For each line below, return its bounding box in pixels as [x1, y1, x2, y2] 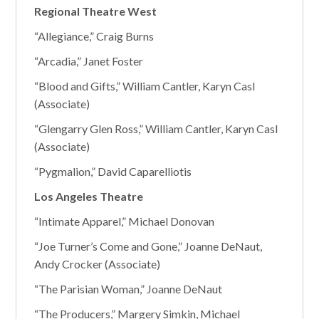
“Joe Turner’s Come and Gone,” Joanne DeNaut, [34, 239, 263, 253]
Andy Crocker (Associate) [34, 257, 161, 271]
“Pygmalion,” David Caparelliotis [34, 164, 192, 178]
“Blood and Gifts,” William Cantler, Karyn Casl [34, 79, 256, 93]
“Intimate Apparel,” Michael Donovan [34, 214, 215, 228]
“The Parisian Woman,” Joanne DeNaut [34, 282, 223, 296]
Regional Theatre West [34, 4, 157, 18]
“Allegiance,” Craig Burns [34, 29, 155, 43]
